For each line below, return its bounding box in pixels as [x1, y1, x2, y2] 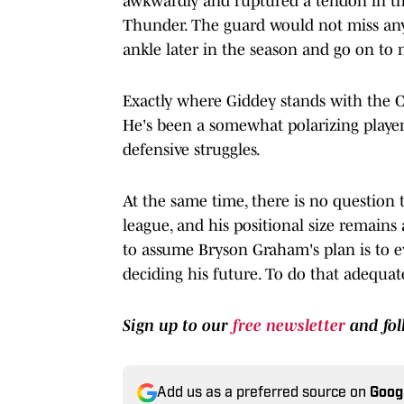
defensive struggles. [123, 140, 261, 159]
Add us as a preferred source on [157, 385, 370, 400]
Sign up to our [123, 316, 233, 335]
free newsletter [233, 316, 350, 335]
